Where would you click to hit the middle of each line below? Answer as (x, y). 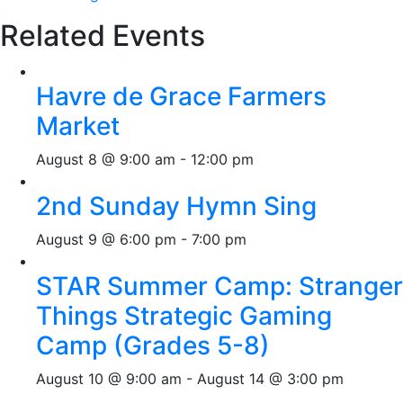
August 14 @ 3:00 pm (270, 379)
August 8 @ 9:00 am (106, 159)
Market (78, 126)
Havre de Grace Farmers (181, 96)
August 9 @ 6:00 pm (106, 239)
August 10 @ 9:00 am (109, 379)
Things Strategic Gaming (184, 316)
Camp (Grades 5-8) (153, 345)
